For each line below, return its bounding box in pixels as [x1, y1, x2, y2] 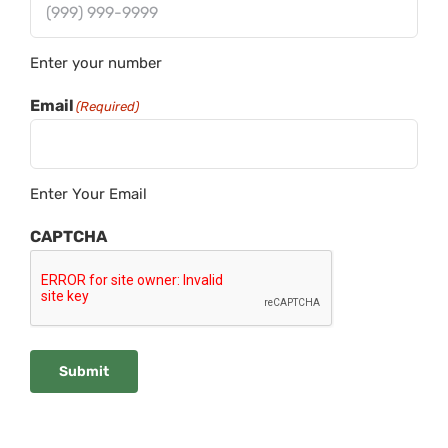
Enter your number [30, 53, 162, 72]
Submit [59, 362, 109, 380]
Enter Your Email [30, 184, 147, 203]
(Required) [76, 98, 139, 114]
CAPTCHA [30, 226, 107, 246]
